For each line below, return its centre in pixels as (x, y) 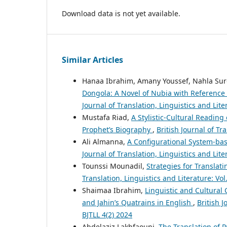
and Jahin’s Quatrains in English (138, 202)
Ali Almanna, (105, 141)
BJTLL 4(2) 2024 (107, 214)
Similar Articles (92, 60)
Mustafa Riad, (107, 117)
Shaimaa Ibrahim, (113, 190)
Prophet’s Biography (117, 129)
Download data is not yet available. (121, 13)
